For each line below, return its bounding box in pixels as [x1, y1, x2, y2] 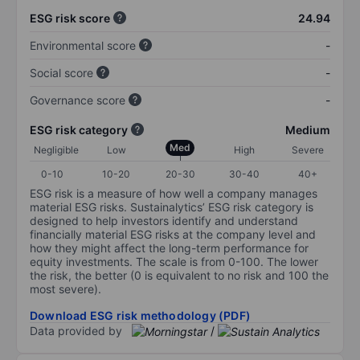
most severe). [30, 281, 101, 296]
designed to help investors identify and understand [30, 213, 298, 227]
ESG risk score [30, 10, 110, 25]
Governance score [30, 92, 125, 107]
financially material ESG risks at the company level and [30, 227, 316, 241]
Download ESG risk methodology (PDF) [30, 308, 251, 322]
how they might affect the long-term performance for [30, 240, 309, 255]
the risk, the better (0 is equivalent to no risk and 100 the [30, 268, 329, 282]
